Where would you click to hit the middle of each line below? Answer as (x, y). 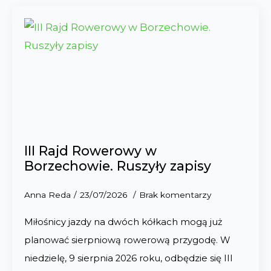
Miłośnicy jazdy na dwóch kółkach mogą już (123, 222)
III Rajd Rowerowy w (90, 151)
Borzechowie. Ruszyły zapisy (118, 166)
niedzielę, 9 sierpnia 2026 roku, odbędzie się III (129, 258)
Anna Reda (47, 195)
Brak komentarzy (175, 195)
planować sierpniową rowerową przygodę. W (127, 240)
